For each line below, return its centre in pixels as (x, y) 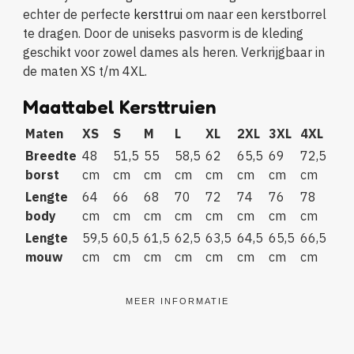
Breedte (51, 155)
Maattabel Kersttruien (119, 107)
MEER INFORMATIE (177, 301)
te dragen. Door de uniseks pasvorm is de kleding (163, 33)
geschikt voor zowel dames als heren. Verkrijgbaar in (173, 52)
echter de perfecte (78, 14)
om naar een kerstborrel (254, 14)
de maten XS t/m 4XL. (85, 71)
